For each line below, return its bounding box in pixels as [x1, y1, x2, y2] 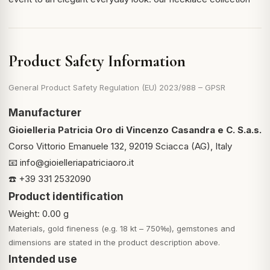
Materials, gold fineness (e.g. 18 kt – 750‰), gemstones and [8, 224, 235, 233]
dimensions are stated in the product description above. [8, 237, 220, 247]
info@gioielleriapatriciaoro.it [20, 157, 134, 168]
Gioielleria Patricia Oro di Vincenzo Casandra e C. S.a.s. [8, 124, 262, 136]
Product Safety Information [8, 51, 186, 71]
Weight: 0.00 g [8, 208, 69, 219]
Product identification [8, 190, 124, 202]
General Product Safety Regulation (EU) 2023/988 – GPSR [8, 83, 225, 92]
